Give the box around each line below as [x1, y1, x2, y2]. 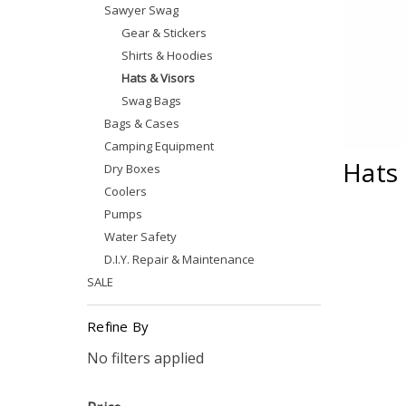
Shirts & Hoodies [121, 47, 214, 63]
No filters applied [87, 348, 204, 368]
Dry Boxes [104, 160, 161, 177]
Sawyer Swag [104, 2, 179, 18]
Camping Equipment [104, 138, 215, 154]
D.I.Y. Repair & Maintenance [104, 251, 256, 267]
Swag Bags [121, 92, 182, 109]
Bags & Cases [104, 115, 180, 131]
